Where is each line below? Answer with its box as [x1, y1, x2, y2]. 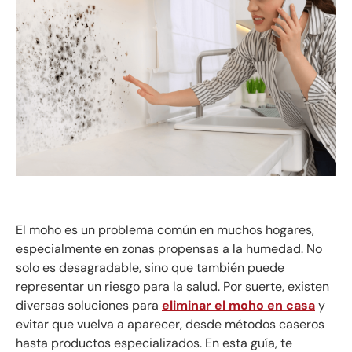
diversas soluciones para [16, 296, 162, 313]
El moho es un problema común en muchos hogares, [16, 221, 314, 238]
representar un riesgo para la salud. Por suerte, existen [16, 277, 329, 295]
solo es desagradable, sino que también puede [16, 258, 284, 276]
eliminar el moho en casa [162, 296, 315, 313]
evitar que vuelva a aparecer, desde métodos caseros [16, 315, 324, 332]
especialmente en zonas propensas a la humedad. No [16, 240, 322, 257]
